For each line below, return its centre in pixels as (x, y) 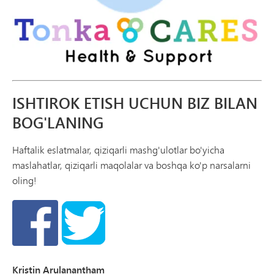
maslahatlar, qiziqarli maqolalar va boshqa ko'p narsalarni (131, 165)
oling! (24, 180)
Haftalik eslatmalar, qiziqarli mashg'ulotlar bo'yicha (118, 150)
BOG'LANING (58, 123)
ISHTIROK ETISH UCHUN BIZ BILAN (135, 103)
